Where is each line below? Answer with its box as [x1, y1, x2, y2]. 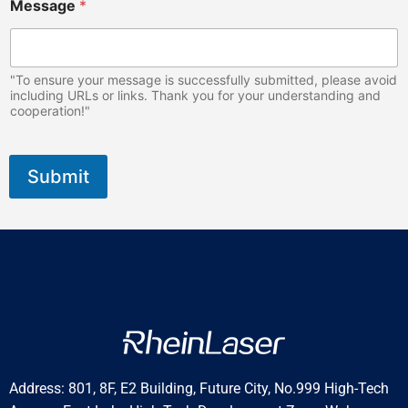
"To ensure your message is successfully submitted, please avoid [10, 72, 397, 88]
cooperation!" [10, 103, 90, 119]
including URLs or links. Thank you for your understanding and [10, 87, 381, 104]
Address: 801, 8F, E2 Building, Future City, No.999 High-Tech [9, 380, 389, 398]
